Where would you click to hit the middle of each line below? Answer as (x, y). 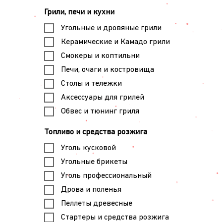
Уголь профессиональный (106, 176)
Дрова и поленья (91, 190)
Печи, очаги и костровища (107, 70)
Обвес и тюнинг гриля (100, 111)
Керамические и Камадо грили (115, 42)
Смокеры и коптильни (100, 56)
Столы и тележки (91, 83)
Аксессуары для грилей (102, 97)
